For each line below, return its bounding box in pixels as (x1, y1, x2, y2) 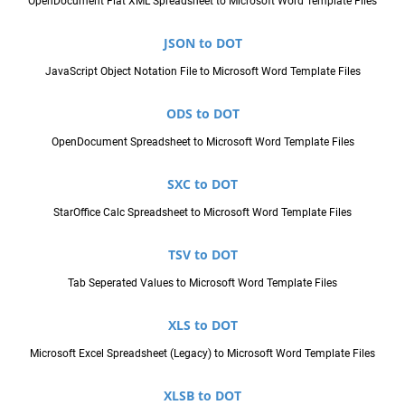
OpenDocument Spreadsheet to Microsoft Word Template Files (51, 135, 354, 148)
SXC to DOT (167, 174, 238, 193)
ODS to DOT (165, 104, 240, 122)
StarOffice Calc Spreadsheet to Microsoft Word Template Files (53, 205, 352, 219)
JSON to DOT (163, 33, 242, 52)
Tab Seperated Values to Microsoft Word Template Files (68, 276, 337, 289)
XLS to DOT (167, 316, 238, 334)
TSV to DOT (167, 245, 238, 263)
